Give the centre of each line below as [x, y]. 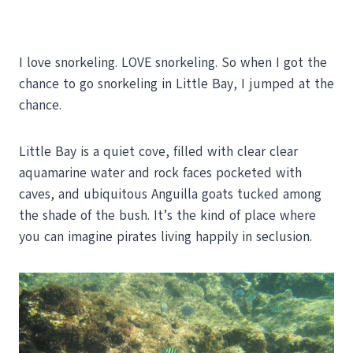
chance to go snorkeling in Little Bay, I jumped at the [176, 84]
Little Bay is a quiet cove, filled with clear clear [158, 151]
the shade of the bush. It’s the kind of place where [167, 215]
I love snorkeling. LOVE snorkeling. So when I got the [173, 62]
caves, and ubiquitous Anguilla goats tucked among [170, 194]
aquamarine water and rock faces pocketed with [160, 173]
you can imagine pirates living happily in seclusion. [165, 236]
